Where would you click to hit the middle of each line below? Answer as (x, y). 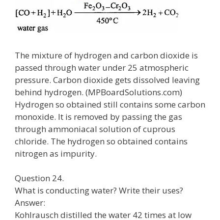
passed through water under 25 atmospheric (102, 67)
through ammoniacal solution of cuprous (95, 129)
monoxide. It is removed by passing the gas (98, 116)
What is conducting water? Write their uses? (99, 190)
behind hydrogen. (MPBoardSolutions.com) (98, 92)
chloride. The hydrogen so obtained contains (101, 141)
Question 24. (39, 178)
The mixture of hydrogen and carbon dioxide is (106, 55)
